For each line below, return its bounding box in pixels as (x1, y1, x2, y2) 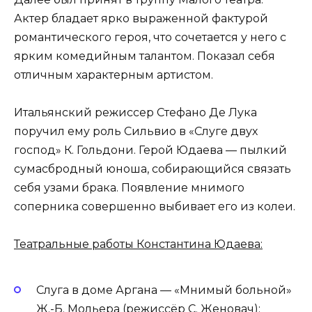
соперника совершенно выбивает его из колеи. (14, 200, 295, 214)
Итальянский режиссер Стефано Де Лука (14, 106, 257, 120)
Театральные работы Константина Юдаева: (14, 237, 263, 251)
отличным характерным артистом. (14, 68, 213, 82)
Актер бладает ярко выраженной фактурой (14, 12, 268, 26)
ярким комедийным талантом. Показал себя (14, 49, 275, 63)
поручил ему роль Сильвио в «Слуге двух (14, 125, 258, 139)
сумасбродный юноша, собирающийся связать (14, 162, 291, 176)
